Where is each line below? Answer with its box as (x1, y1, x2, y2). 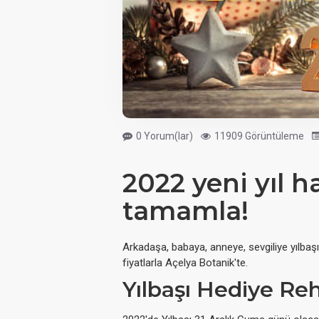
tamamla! (122, 195, 249, 227)
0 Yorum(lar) (136, 130, 193, 142)
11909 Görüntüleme (214, 130, 304, 142)
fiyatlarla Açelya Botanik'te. (122, 256, 248, 270)
